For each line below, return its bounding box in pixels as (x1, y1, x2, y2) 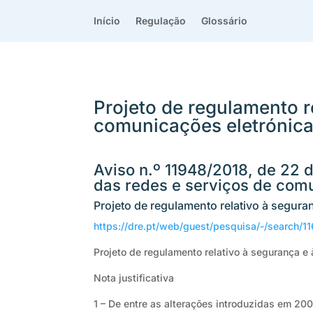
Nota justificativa (94, 272, 175, 284)
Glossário (201, 15, 248, 27)
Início (94, 15, 121, 27)
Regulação (136, 15, 187, 27)
